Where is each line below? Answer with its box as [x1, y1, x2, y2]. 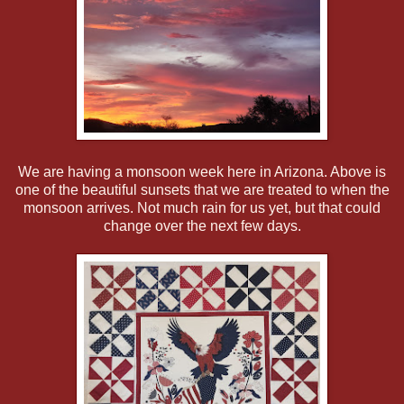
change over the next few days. [103, 217, 301, 234]
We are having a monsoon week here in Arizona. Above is [18, 163, 386, 179]
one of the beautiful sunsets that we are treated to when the [14, 181, 390, 197]
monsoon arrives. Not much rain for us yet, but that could [23, 199, 381, 216]
